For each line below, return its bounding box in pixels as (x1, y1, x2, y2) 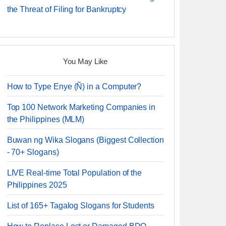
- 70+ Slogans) (7, 148, 59, 156)
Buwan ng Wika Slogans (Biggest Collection (7, 136, 164, 144)
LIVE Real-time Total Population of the (7, 168, 142, 177)
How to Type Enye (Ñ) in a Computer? (7, 82, 142, 91)
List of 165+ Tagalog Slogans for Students (7, 201, 154, 210)
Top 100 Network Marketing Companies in (7, 103, 156, 111)
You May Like (63, 57, 108, 66)
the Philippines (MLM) (7, 115, 85, 124)
